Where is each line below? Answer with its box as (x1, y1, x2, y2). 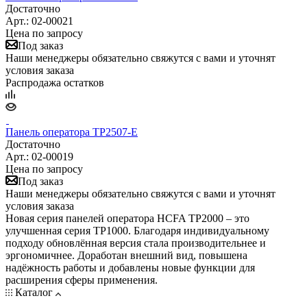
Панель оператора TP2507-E (5, 125, 138, 138)
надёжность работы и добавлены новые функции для (5, 261, 255, 273)
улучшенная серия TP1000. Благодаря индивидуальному (5, 224, 269, 236)
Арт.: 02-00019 (5, 150, 73, 162)
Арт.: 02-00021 (5, 14, 73, 27)
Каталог (12, 286, 56, 298)
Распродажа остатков (5, 76, 104, 88)
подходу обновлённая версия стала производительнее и (5, 236, 266, 249)
